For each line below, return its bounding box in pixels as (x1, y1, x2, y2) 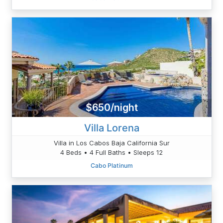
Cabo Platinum (90, 161, 133, 169)
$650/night (85, 102, 138, 114)
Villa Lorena (84, 121, 139, 134)
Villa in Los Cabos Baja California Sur (53, 138, 170, 147)
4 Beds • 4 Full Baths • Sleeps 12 (60, 148, 163, 156)
